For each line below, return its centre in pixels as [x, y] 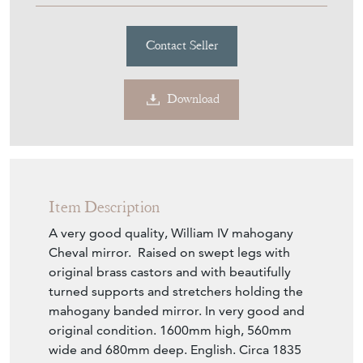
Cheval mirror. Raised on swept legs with [169, 200]
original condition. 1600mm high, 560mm [170, 278]
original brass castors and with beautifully [170, 220]
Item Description [104, 155]
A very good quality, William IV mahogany [171, 181]
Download [193, 47]
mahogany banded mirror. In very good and [177, 258]
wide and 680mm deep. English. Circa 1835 [175, 297]
